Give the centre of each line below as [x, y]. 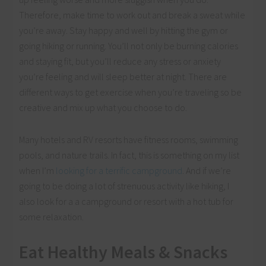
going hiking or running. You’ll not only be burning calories [129, 46]
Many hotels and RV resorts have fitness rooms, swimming [129, 140]
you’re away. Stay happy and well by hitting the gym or [124, 31]
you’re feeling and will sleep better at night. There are [123, 77]
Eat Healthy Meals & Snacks [123, 252]
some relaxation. [52, 217]
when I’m [38, 171]
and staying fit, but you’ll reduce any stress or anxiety [120, 61]
